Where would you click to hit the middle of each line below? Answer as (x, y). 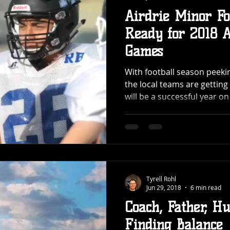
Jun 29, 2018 (164, 188)
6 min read (206, 188)
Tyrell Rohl (161, 178)
